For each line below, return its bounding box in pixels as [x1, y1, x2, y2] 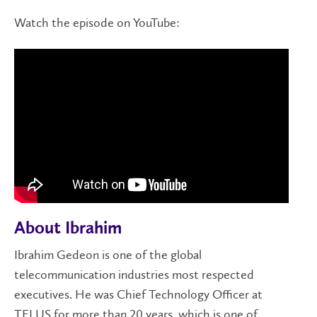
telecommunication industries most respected [14, 266, 254, 282]
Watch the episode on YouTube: [14, 14, 180, 30]
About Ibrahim [14, 220, 122, 238]
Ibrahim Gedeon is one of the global [14, 246, 202, 263]
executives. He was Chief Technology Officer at [14, 286, 263, 302]
